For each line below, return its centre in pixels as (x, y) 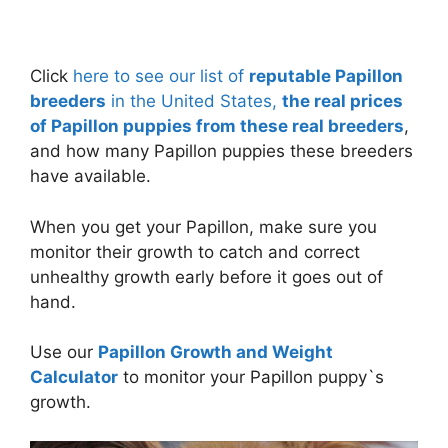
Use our (64, 352)
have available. (90, 176)
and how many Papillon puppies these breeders (221, 151)
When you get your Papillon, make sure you (203, 226)
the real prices (342, 101)
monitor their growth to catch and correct (195, 251)
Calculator (74, 377)
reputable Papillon (326, 76)
